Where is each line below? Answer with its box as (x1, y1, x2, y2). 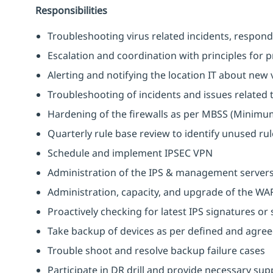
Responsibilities (35, 3, 107, 17)
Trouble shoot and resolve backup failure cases (48, 243, 265, 257)
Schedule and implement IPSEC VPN (48, 146, 213, 160)
